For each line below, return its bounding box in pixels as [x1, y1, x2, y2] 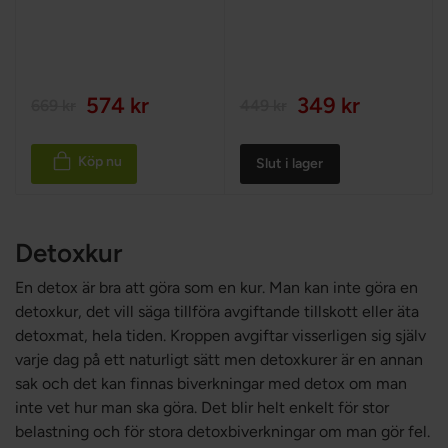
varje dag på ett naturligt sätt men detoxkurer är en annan [15, 350, 423, 369]
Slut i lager [256, 155, 323, 172]
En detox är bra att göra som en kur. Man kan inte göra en [15, 278, 418, 297]
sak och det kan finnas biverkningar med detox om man [15, 374, 407, 393]
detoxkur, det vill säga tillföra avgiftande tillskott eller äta [15, 302, 419, 321]
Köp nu [78, 152, 122, 170]
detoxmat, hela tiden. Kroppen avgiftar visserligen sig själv [15, 326, 426, 345]
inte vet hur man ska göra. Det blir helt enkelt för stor [15, 398, 389, 417]
